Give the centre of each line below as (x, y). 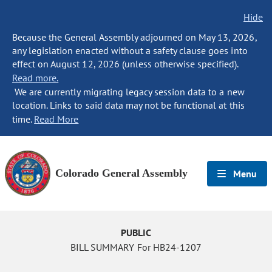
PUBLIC (136, 233)
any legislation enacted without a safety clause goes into (130, 50)
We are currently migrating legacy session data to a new (128, 92)
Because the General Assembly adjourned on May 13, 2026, (134, 37)
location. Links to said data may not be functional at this (128, 105)
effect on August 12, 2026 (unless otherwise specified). (125, 64)
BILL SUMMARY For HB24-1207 (136, 247)
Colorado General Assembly (121, 173)
